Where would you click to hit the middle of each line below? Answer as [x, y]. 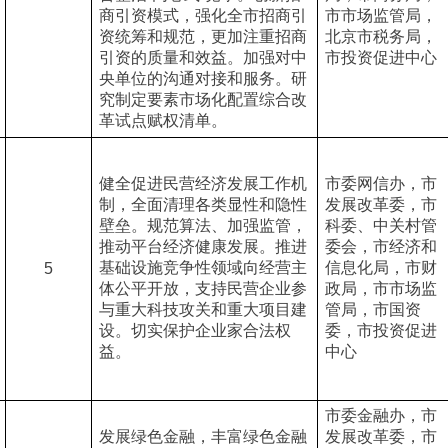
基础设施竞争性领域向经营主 [202, 267]
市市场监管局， [380, 15]
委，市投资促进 [380, 330]
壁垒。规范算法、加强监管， [202, 225]
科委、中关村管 [380, 225]
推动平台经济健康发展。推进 [202, 246]
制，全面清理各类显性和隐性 [202, 204]
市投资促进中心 [380, 57]
